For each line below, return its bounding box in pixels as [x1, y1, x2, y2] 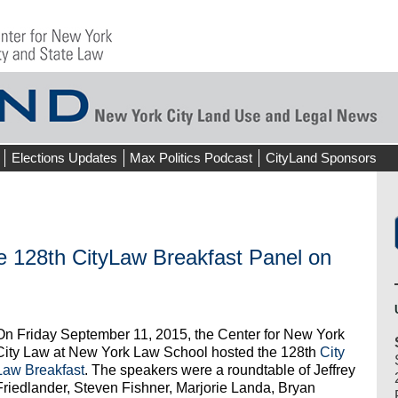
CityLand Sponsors [265, 150, 377, 165]
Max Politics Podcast [130, 150, 253, 165]
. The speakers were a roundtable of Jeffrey [84, 362, 355, 378]
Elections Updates [11, 150, 117, 165]
